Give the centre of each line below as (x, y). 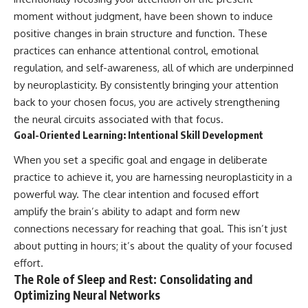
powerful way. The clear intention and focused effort (136, 195)
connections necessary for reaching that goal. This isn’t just (151, 229)
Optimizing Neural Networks (87, 295)
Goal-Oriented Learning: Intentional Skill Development (139, 134)
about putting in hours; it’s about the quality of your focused (153, 246)
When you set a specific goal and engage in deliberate (141, 160)
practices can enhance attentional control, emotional (136, 50)
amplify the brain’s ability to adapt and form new (127, 212)
